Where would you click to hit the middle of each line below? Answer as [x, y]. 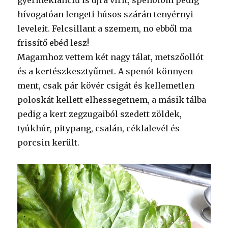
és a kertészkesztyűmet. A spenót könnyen [105, 72]
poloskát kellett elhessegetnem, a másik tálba [112, 100]
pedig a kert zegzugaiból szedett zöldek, [100, 114]
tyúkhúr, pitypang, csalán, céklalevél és [99, 129]
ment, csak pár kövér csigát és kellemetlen [106, 86]
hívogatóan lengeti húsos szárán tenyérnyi [106, 15]
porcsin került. [49, 143]
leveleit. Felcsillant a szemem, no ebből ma [105, 29]
